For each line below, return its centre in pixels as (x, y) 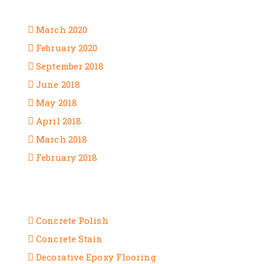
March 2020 (62, 29)
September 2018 (70, 66)
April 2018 (59, 121)
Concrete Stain (70, 239)
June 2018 (58, 84)
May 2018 (57, 103)
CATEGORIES (72, 195)
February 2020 (67, 48)
